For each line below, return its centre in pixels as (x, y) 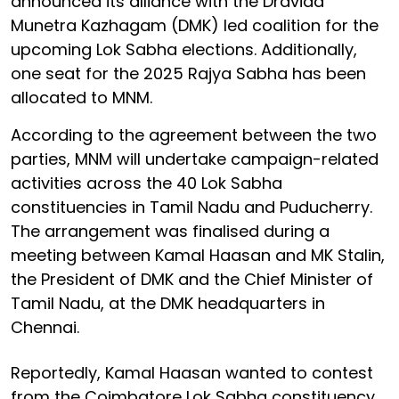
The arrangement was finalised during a (170, 231)
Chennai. (45, 327)
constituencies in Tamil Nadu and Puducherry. (191, 207)
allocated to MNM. (84, 97)
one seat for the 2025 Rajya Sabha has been (188, 73)
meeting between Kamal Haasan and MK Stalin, (198, 255)
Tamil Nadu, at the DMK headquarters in (168, 303)
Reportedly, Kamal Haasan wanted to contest (192, 372)
